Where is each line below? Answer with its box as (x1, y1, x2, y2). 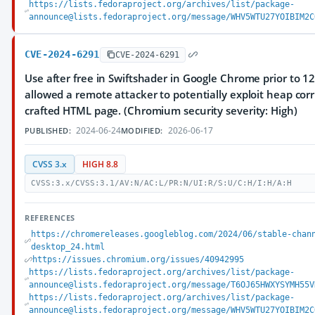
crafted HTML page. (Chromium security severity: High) (25, 103, 297, 117)
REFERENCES (25, 212, 75, 223)
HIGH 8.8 (82, 159, 118, 169)
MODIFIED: (121, 125, 163, 136)
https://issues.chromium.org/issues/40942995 (32, 255, 244, 264)
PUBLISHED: (25, 125, 71, 136)
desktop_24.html (31, 242, 105, 252)
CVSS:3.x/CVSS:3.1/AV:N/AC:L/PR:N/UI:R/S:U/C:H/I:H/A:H (31, 179, 292, 188)
